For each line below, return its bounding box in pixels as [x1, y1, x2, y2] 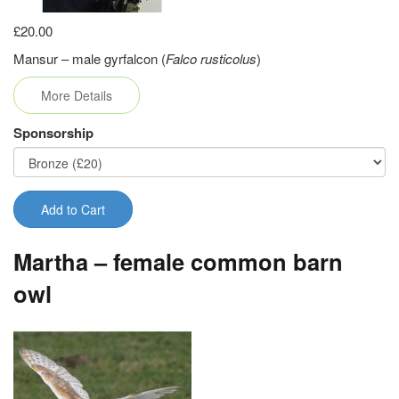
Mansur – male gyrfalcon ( [13, 49, 166, 68]
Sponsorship [13, 123, 94, 142]
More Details [41, 86, 112, 104]
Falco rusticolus [166, 49, 256, 68]
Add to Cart [41, 200, 105, 218]
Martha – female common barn [13, 245, 343, 278]
